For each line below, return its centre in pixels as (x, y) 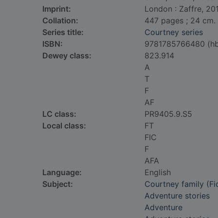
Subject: (58, 184)
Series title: (63, 32)
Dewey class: (67, 55)
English (158, 172)
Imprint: (57, 9)
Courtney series (174, 32)
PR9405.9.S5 (168, 114)
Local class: (64, 126)
